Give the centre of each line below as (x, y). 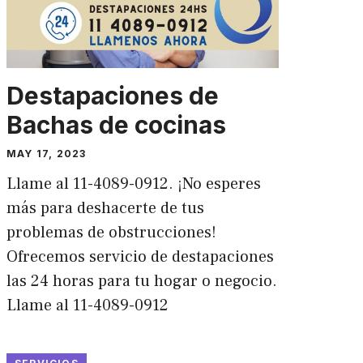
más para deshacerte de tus (105, 208)
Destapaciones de (112, 95)
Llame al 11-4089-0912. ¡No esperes (133, 184)
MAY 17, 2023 (46, 153)
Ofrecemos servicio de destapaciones (140, 256)
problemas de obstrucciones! (111, 232)
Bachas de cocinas (116, 124)
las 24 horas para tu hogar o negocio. (141, 281)
